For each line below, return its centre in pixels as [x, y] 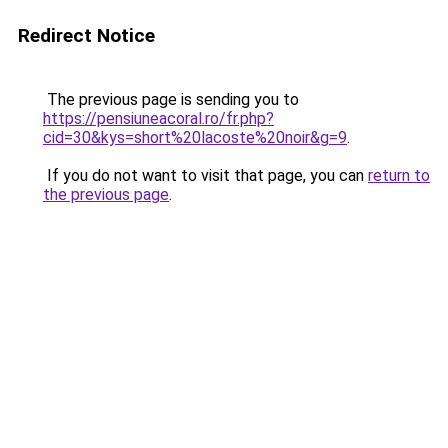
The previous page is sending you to [171, 99]
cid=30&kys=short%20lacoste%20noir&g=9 [195, 137]
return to [399, 175]
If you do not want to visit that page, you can [205, 175]
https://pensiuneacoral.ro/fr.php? [158, 118]
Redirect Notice [86, 35]
